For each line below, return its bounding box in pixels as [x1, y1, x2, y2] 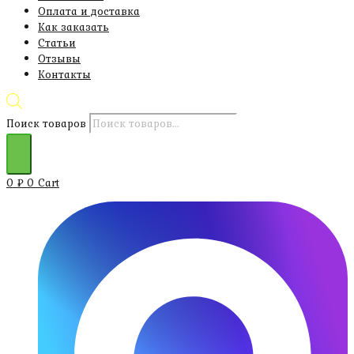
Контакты [38, 66, 91, 82]
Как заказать [38, 19, 109, 35]
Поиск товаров [6, 115, 86, 131]
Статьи [38, 35, 76, 51]
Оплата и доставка [38, 3, 140, 19]
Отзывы [38, 51, 81, 66]
